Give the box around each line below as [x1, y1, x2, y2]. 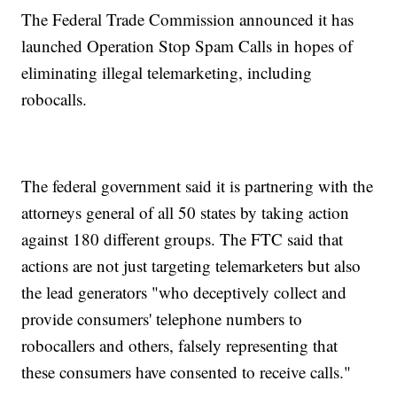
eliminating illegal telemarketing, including [21, 61, 313, 84]
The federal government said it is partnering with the [21, 175, 374, 198]
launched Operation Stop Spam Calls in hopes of [21, 35, 354, 58]
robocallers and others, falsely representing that [21, 334, 339, 357]
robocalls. [21, 88, 93, 111]
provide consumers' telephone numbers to [21, 307, 303, 331]
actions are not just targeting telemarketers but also [21, 254, 362, 277]
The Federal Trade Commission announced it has [21, 8, 354, 31]
